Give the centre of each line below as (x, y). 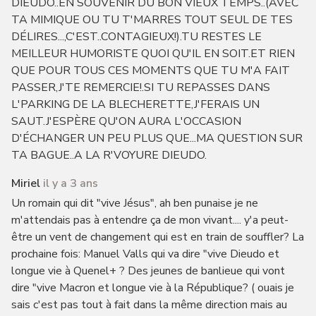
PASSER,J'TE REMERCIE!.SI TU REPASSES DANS (140, 87)
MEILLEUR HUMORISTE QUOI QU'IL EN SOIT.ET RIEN (153, 54)
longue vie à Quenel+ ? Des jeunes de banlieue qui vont (148, 271)
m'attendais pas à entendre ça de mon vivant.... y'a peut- (150, 220)
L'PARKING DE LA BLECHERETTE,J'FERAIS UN (135, 104)
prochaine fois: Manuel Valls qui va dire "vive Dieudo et (145, 254)
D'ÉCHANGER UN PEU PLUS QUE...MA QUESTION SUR (157, 138)
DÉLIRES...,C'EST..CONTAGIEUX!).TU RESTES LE (136, 37)
